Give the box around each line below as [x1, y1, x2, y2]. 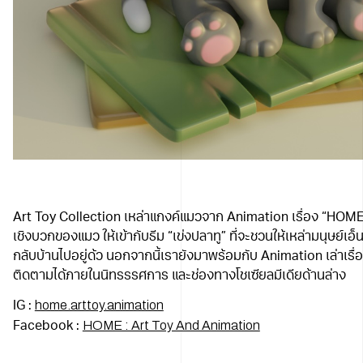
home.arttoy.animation [34, 297, 164, 312]
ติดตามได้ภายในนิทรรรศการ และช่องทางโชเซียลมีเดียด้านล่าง [12, 269, 346, 283]
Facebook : [12, 319, 83, 333]
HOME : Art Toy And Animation [82, 318, 260, 332]
